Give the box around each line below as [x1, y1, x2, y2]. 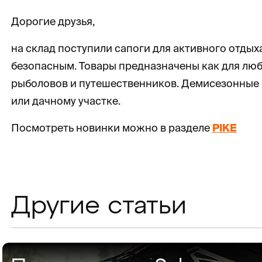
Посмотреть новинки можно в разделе [11, 122, 212, 134]
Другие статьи [11, 194, 187, 219]
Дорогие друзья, [11, 15, 95, 27]
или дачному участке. [11, 95, 120, 107]
